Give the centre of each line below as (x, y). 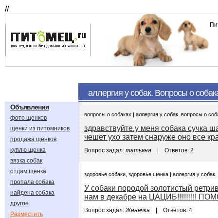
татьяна (138, 150)
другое (19, 203)
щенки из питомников (40, 128)
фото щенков (28, 118)
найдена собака (32, 193)
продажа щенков (33, 139)
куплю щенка (28, 150)
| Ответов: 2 (173, 150)
